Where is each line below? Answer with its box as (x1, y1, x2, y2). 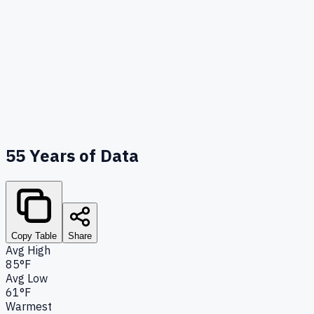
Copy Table (11, 230, 57, 241)
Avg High (6, 243, 50, 257)
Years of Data (25, 144, 139, 167)
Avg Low (6, 271, 48, 285)
